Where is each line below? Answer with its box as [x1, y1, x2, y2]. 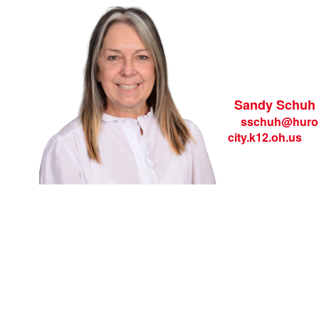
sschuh [240, 113, 281, 130]
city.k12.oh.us [227, 129, 302, 145]
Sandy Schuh [234, 95, 315, 114]
